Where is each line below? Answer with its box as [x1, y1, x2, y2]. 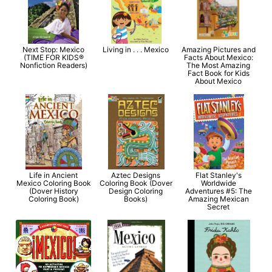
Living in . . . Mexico [103, 44, 169, 54]
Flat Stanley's [195, 170, 242, 180]
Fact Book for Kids [187, 68, 250, 78]
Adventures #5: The [185, 186, 252, 195]
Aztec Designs [111, 170, 161, 180]
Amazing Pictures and [181, 44, 256, 54]
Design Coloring [109, 186, 163, 195]
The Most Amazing [186, 60, 251, 70]
